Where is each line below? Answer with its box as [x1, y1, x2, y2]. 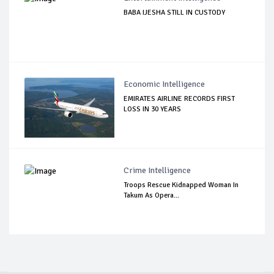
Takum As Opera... [124, 190, 180, 200]
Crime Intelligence [124, 165, 191, 176]
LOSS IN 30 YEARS [124, 104, 182, 114]
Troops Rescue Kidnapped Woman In [124, 180, 239, 190]
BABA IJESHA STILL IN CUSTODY [124, 7, 226, 17]
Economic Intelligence [124, 78, 206, 89]
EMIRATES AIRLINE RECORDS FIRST [124, 94, 235, 103]
